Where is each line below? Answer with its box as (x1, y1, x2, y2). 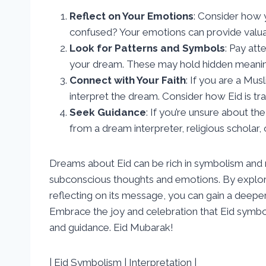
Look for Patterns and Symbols (69, 42, 225, 54)
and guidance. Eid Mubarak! (49, 221, 173, 233)
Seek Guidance (69, 106, 146, 118)
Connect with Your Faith (69, 74, 186, 86)
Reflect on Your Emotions (69, 9, 194, 22)
